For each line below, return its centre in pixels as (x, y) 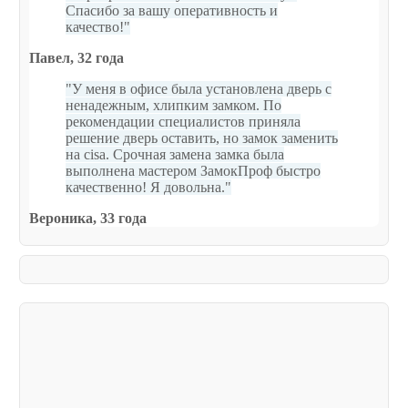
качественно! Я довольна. (145, 188)
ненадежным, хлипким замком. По (173, 106)
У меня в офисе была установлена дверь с (202, 89)
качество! (95, 27)
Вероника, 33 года (88, 219)
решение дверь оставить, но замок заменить (202, 138)
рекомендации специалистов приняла (183, 122)
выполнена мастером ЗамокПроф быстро (193, 171)
